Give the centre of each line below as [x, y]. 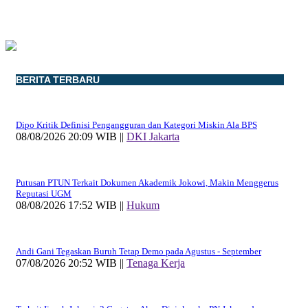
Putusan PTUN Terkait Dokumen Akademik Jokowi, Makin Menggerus [147, 182]
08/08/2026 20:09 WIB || [71, 136]
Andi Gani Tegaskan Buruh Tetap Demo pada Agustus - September [139, 251]
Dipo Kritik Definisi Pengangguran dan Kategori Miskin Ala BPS [136, 124]
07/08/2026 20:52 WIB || [71, 263]
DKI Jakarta [153, 136]
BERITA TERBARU [58, 79]
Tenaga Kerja [156, 263]
